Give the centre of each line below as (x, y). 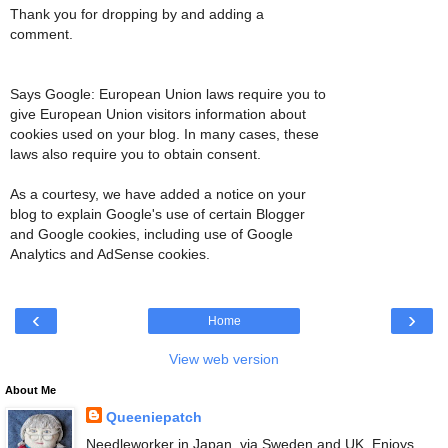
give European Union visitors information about (158, 113)
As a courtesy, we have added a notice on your (158, 193)
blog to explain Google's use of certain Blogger (157, 213)
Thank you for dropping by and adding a (137, 13)
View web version (224, 359)
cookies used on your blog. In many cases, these (164, 133)
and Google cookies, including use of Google (151, 233)
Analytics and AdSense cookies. (110, 253)
